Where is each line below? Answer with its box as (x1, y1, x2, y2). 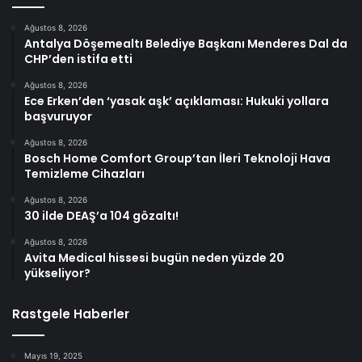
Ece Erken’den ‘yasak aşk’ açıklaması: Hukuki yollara (24, 93, 329, 110)
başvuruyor (24, 108, 92, 125)
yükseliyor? (24, 265, 90, 282)
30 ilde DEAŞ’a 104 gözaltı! (24, 208, 179, 225)
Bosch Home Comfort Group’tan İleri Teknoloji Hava (24, 150, 330, 167)
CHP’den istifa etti (24, 51, 133, 68)
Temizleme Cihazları (24, 166, 145, 183)
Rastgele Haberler (12, 305, 129, 323)
